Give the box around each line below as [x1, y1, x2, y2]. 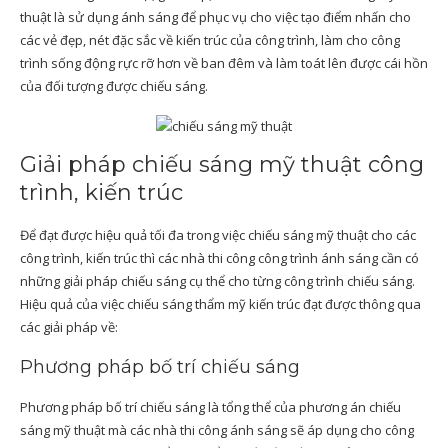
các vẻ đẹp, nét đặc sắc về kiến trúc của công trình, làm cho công [20, 31, 400, 50]
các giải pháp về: [20, 318, 118, 337]
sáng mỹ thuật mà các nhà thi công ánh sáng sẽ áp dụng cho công [20, 421, 414, 440]
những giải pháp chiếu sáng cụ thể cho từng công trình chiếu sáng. [20, 272, 415, 291]
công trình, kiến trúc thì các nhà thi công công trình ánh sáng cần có [20, 249, 419, 268]
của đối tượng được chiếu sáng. [20, 77, 208, 96]
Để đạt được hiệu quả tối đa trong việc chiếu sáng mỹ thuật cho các [20, 226, 416, 245]
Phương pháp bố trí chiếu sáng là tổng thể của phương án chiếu [20, 398, 401, 417]
